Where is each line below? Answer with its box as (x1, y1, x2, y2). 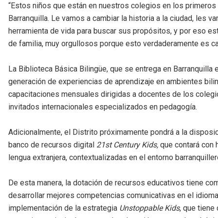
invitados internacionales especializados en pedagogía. (8, 102, 197, 112)
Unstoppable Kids (119, 203, 180, 213)
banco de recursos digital (8, 140, 96, 150)
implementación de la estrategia (8, 203, 119, 213)
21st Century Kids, (96, 140, 158, 150)
